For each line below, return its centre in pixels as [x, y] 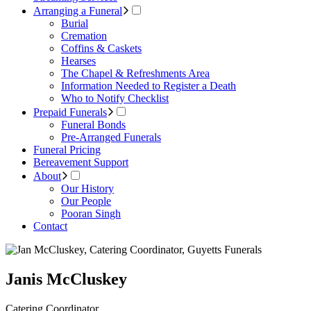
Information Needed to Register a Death [149, 86]
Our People [86, 201]
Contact [50, 226]
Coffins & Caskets [101, 49]
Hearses [78, 61]
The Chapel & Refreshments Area [135, 74]
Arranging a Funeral [78, 11]
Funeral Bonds [93, 125]
